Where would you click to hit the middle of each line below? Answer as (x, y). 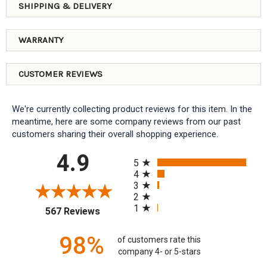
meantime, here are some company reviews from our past (126, 121)
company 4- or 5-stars (159, 252)
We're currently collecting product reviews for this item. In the (132, 109)
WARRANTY (41, 40)
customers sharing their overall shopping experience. (115, 134)
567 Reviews (73, 211)
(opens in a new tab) (142, 209)
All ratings (154, 154)
